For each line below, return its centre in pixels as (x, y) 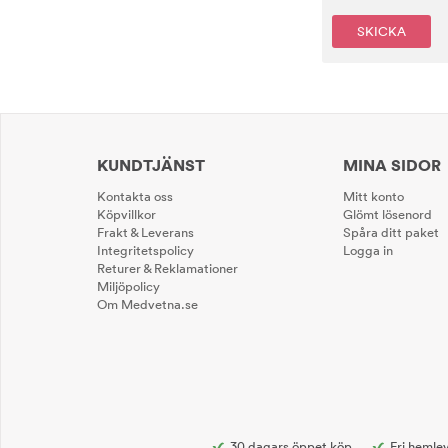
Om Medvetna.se (147, 304)
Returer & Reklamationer (167, 268)
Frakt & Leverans (145, 232)
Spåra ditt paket (390, 232)
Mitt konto (373, 196)
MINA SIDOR (391, 165)
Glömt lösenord (387, 214)
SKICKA (381, 31)
